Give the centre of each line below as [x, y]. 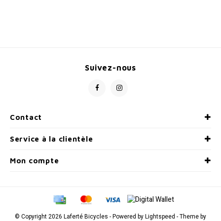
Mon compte [35, 160]
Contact [26, 117]
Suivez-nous [110, 67]
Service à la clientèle [52, 139]
